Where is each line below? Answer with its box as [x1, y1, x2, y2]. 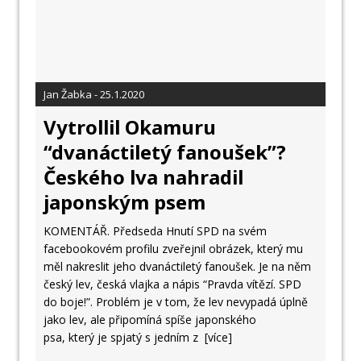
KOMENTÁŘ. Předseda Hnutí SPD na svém [44, 223, 267, 239]
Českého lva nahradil [44, 164, 243, 191]
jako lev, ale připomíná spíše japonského [44, 312, 256, 328]
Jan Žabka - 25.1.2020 [44, 87, 144, 102]
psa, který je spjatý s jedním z [44, 330, 205, 346]
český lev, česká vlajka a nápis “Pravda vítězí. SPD [44, 276, 301, 293]
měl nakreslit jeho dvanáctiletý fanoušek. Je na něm [44, 259, 311, 275]
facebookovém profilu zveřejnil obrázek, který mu [44, 241, 303, 257]
